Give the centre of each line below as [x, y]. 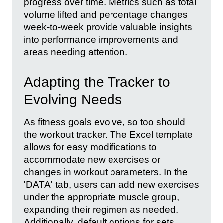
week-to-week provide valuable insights [108, 27]
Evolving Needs [73, 100]
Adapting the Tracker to [97, 82]
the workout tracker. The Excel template [108, 135]
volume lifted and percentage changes [106, 14]
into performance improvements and [101, 39]
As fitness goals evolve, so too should [105, 122]
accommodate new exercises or [92, 160]
